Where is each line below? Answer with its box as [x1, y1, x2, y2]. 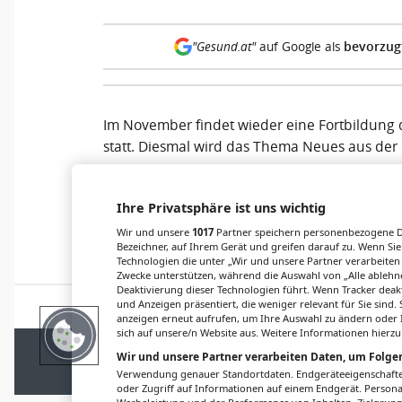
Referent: [103, 187, 168, 207]
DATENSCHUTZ [251, 340, 322, 356]
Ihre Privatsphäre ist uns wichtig [117, 199, 326, 216]
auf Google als [255, 38, 344, 55]
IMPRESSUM [182, 340, 241, 356]
